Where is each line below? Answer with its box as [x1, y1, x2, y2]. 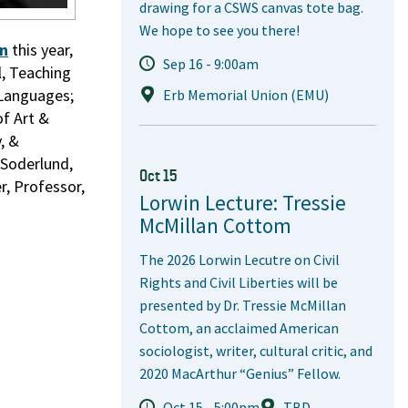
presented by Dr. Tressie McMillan [139, 296, 346, 315]
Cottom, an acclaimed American [139, 319, 339, 338]
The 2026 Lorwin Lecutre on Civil [139, 250, 340, 270]
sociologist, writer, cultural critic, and [139, 342, 372, 361]
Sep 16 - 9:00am [163, 55, 259, 74]
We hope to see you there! [139, 21, 300, 40]
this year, [8, 39, 73, 61]
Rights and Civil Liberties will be [139, 273, 338, 292]
